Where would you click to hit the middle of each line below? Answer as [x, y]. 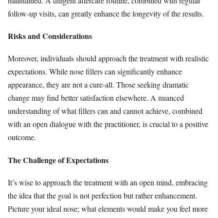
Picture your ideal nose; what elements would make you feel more [108, 208]
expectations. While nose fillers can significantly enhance [95, 72]
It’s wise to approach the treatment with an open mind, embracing [108, 182]
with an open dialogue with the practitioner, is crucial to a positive [108, 124]
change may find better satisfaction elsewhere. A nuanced [96, 98]
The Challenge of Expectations [58, 160]
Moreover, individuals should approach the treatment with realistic [108, 58]
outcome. [22, 137]
